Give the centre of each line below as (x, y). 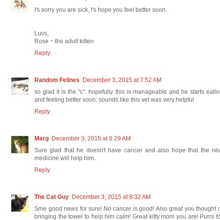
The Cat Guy (52, 197)
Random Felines (57, 80)
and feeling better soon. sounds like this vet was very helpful (114, 99)
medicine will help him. (65, 158)
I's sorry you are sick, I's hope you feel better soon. (101, 10)
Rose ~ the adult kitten (64, 41)
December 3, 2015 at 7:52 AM (122, 80)
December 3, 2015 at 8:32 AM (111, 197)
